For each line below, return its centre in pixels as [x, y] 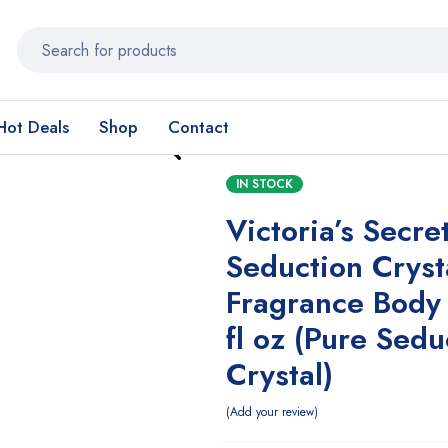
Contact [198, 127]
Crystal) [279, 374]
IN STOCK [264, 184]
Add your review [271, 412]
